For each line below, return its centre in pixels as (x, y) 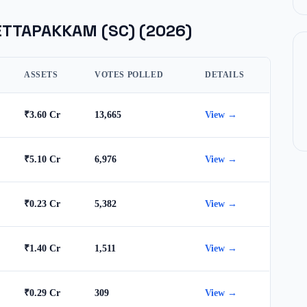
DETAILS (225, 75)
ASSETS (41, 75)
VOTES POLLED (129, 75)
